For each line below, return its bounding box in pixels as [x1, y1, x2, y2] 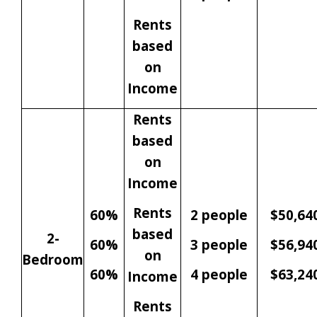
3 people [190, 236, 248, 254]
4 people [190, 265, 248, 284]
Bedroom [22, 250, 83, 269]
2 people [190, 206, 248, 224]
